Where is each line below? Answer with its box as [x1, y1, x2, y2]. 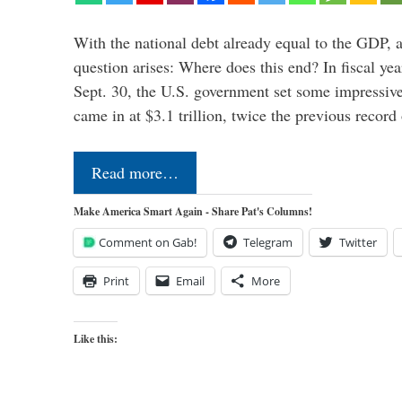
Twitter [339, 234, 377, 251]
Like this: [74, 331, 118, 347]
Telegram [243, 234, 293, 251]
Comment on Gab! [99, 234, 197, 251]
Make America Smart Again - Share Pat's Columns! [74, 204, 312, 220]
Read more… [92, 162, 179, 184]
